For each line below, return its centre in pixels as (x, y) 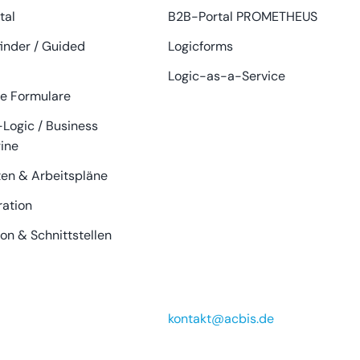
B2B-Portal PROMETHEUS (242, 16)
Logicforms (200, 46)
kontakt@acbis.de (221, 318)
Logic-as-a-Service (226, 76)
